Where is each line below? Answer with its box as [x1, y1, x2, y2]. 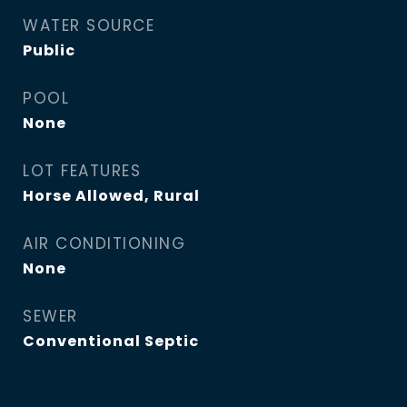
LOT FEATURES [23, 160, 141, 182]
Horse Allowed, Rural [23, 185, 200, 206]
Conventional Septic [23, 331, 199, 352]
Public [23, 40, 75, 61]
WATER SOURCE [23, 15, 154, 36]
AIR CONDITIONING [23, 233, 185, 254]
